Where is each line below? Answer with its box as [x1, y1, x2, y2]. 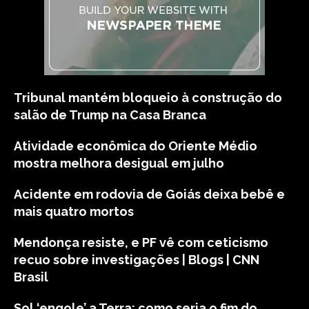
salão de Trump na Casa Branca [14, 108, 206, 122]
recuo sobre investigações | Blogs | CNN [14, 252, 259, 267]
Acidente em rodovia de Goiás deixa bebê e [14, 187, 285, 201]
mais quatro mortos [14, 204, 134, 219]
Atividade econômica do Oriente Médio [14, 139, 257, 153]
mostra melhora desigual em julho [14, 156, 224, 170]
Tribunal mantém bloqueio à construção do [14, 90, 282, 105]
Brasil [14, 270, 48, 284]
